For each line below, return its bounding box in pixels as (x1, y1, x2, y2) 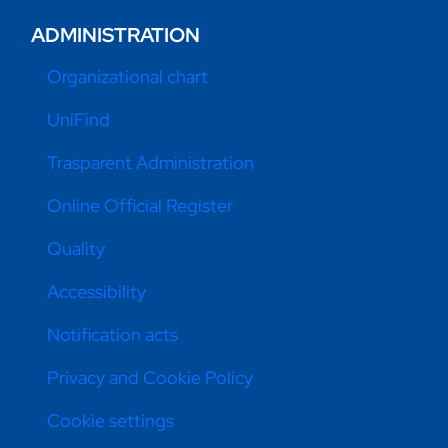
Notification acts (47, 323, 179, 347)
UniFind (47, 108, 111, 132)
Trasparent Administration (47, 151, 255, 175)
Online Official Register (47, 194, 234, 218)
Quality (47, 237, 106, 261)
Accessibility (47, 280, 147, 304)
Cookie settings (47, 409, 175, 433)
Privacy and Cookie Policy (47, 366, 254, 390)
